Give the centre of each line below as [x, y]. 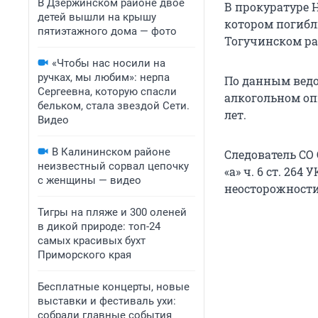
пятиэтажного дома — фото [107, 31]
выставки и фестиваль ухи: [107, 301]
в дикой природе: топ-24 [99, 226]
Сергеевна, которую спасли [107, 92]
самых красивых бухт [92, 241]
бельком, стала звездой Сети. [114, 106]
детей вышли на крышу [97, 17]
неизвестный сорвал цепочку [113, 166]
